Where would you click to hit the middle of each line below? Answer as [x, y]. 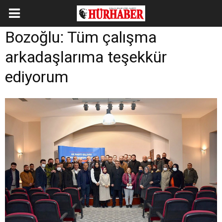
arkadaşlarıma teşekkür [86, 57]
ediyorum [37, 77]
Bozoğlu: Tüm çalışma [81, 37]
